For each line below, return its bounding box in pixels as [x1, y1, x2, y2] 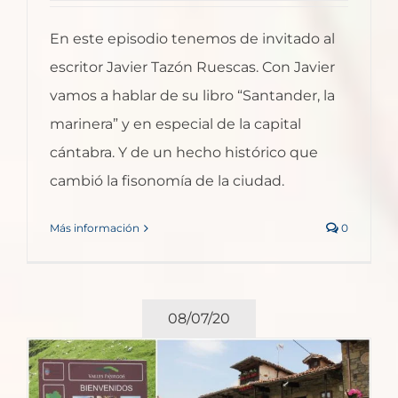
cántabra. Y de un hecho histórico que [50, 144, 318, 162]
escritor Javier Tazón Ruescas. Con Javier [50, 59, 335, 76]
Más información [50, 221, 139, 235]
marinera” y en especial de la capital [50, 115, 301, 133]
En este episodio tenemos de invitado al [50, 30, 335, 48]
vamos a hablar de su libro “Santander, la [50, 87, 335, 105]
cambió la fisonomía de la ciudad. [50, 172, 284, 190]
